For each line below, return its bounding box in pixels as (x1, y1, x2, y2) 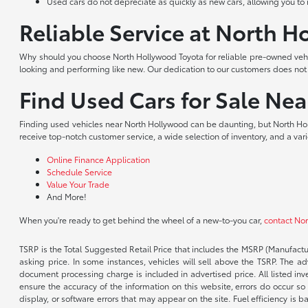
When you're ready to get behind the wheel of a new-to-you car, (19, 214, 265, 226)
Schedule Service (47, 166, 113, 178)
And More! (47, 190, 87, 203)
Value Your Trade (47, 178, 110, 190)
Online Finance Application (47, 153, 151, 166)
